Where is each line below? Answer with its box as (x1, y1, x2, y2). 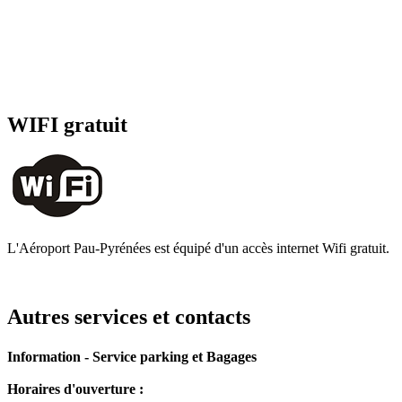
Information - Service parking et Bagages (7, 348, 257, 364)
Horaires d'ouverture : (7, 380, 144, 397)
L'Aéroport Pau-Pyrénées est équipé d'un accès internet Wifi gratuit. (7, 240, 389, 257)
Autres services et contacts (7, 305, 250, 329)
